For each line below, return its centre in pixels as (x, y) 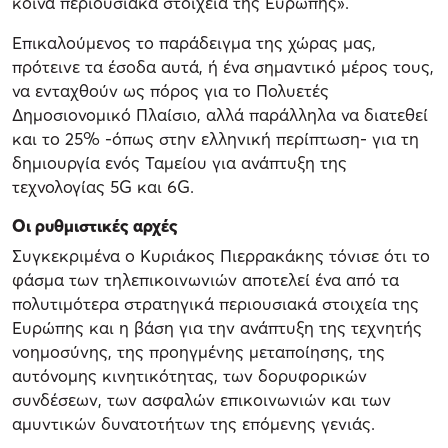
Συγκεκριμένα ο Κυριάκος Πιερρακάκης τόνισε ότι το (221, 256)
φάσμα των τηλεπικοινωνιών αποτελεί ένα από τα (205, 280)
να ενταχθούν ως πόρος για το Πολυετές (170, 91)
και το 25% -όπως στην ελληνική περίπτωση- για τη (215, 139)
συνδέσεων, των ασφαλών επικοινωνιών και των (201, 400)
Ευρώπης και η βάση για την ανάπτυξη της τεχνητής (217, 328)
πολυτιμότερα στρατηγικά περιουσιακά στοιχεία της (215, 304)
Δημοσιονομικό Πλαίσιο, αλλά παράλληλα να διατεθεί (220, 115)
